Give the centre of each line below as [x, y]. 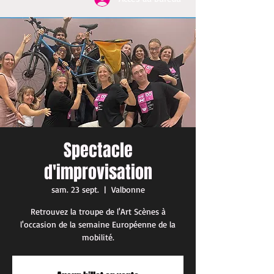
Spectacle [98, 150]
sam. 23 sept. [75, 189]
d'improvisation [98, 172]
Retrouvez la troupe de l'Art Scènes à [98, 211]
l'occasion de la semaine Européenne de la [98, 224]
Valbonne [128, 189]
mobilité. [98, 237]
